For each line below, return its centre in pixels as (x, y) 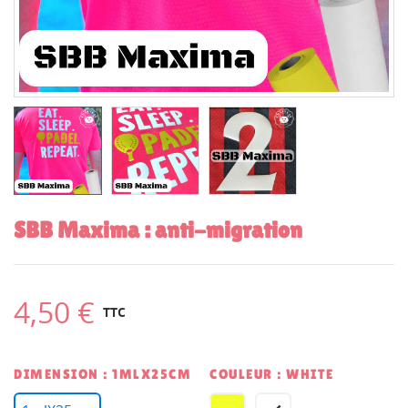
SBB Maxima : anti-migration (158, 230)
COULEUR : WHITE (272, 374)
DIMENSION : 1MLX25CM (102, 374)
